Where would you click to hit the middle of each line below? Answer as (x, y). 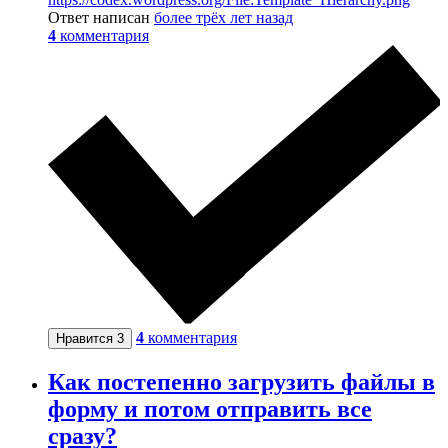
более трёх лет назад (223, 17)
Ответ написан (101, 17)
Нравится (86, 338)
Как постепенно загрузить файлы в (241, 381)
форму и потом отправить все (210, 408)
